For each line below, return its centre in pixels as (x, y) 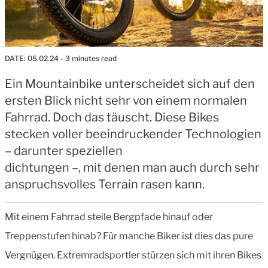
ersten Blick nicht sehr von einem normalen (126, 100)
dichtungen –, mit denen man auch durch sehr (132, 167)
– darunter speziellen (64, 150)
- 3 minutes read (88, 58)
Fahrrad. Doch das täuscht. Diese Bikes (112, 117)
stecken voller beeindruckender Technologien (133, 134)
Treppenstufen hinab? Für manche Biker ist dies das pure (129, 236)
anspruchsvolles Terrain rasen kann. (105, 184)
